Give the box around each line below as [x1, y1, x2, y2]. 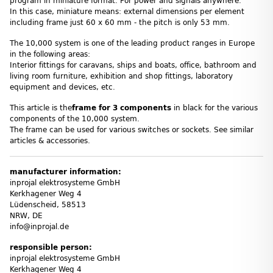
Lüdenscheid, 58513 [10, 200, 86, 209]
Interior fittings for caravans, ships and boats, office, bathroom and [10, 60, 257, 69]
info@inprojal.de [10, 222, 69, 231]
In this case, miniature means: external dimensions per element [10, 7, 244, 16]
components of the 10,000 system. [10, 114, 140, 123]
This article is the [10, 103, 72, 112]
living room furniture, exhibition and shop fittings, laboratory [10, 71, 233, 80]
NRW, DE [10, 211, 43, 220]
